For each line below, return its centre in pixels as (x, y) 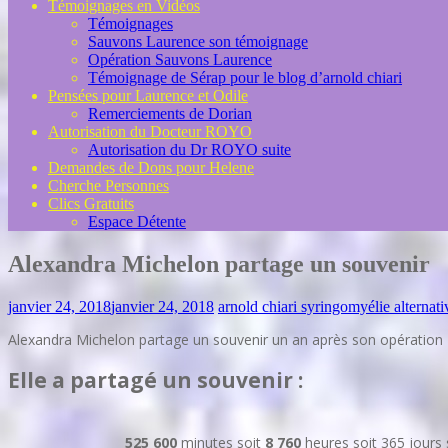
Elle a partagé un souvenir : (155, 380)
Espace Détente (137, 221)
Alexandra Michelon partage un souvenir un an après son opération (225, 339)
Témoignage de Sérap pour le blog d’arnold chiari (245, 77)
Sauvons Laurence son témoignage (198, 41)
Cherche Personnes (108, 185)
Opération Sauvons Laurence (180, 59)
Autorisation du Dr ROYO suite (189, 149)
